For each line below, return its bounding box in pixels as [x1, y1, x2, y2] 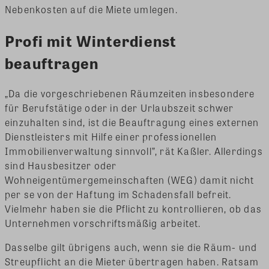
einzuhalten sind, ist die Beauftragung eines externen [5, 115, 259, 129]
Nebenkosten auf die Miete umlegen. [5, 2, 178, 17]
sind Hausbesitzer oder [5, 158, 117, 172]
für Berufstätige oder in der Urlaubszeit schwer [5, 100, 234, 115]
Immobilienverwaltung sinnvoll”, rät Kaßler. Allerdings [5, 144, 263, 158]
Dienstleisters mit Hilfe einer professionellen [5, 129, 217, 144]
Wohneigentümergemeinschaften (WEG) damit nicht [5, 172, 255, 187]
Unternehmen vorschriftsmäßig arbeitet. [5, 216, 201, 230]
